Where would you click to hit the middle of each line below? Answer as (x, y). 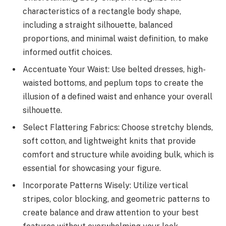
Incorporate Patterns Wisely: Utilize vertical (105, 185)
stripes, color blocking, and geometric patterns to (116, 199)
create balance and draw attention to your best (111, 212)
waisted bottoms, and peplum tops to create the (113, 83)
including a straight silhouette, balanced (98, 25)
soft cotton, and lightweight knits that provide (109, 141)
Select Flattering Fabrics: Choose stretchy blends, (118, 127)
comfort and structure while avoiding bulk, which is (118, 154)
